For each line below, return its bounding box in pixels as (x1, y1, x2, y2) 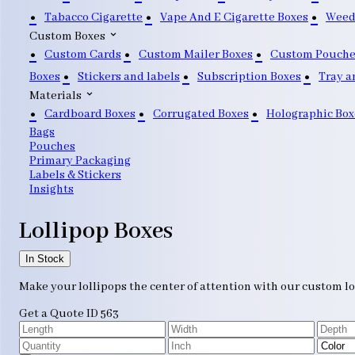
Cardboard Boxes (44, 106, 136, 121)
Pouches (29, 139, 75, 154)
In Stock (25, 253, 64, 265)
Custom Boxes (29, 29, 108, 44)
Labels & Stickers (29, 168, 121, 182)
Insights (29, 182, 74, 197)
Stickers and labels (78, 69, 180, 84)
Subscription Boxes (197, 69, 301, 84)
